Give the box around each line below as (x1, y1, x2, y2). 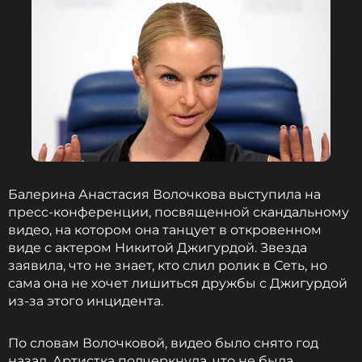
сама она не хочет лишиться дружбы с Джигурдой (8, 276, 347, 291)
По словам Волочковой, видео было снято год (8, 335, 318, 351)
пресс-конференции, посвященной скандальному (8, 204, 349, 220)
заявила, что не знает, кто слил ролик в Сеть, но (8, 258, 327, 273)
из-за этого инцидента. (8, 293, 163, 309)
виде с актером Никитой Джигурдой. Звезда (8, 240, 307, 255)
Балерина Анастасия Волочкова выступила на (8, 187, 321, 202)
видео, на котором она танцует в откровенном (8, 222, 322, 238)
